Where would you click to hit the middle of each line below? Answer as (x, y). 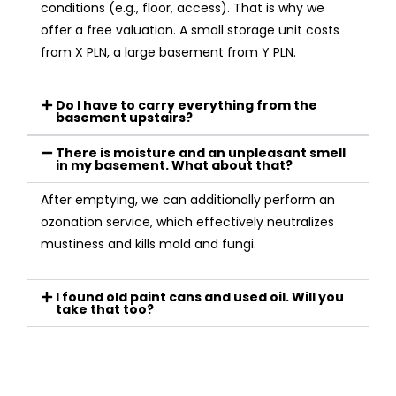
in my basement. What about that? (174, 165)
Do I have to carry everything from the (186, 105)
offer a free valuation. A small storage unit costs (190, 30)
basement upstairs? (124, 117)
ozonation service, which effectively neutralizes (187, 221)
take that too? (104, 309)
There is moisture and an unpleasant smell (200, 152)
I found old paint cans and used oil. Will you (199, 297)
